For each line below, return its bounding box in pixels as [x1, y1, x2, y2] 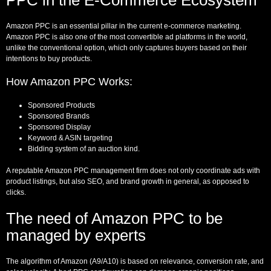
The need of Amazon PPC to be [6, 209, 223, 227]
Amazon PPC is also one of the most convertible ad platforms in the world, [6, 32, 247, 41]
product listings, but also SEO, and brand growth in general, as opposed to [6, 177, 249, 186]
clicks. [6, 188, 26, 197]
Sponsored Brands [28, 111, 90, 120]
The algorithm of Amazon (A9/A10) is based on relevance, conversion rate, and [6, 256, 264, 266]
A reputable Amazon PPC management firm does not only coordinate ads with [6, 166, 260, 175]
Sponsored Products [28, 100, 95, 109]
